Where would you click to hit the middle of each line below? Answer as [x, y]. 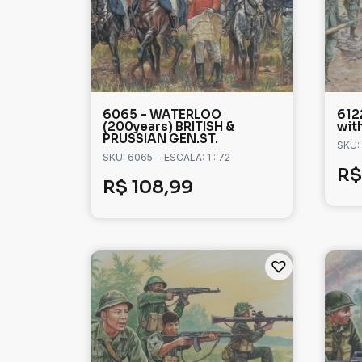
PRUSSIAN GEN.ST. [160, 139]
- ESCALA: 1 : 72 [194, 158]
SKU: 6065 [128, 158]
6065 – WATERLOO [162, 115]
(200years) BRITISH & [168, 127]
